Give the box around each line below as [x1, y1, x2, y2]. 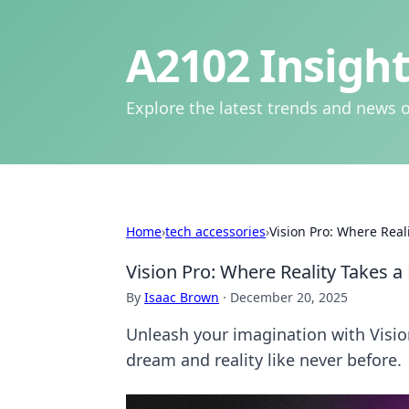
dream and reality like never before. [126, 349, 402, 371]
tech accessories [165, 223, 266, 240]
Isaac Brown [144, 288, 219, 306]
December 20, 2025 [230, 288, 348, 306]
